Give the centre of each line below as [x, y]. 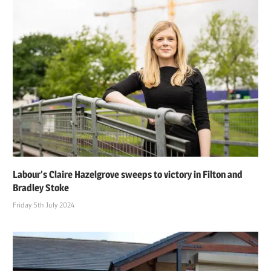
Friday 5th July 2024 [44, 205]
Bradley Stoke [41, 188]
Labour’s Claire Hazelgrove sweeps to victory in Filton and [128, 175]
